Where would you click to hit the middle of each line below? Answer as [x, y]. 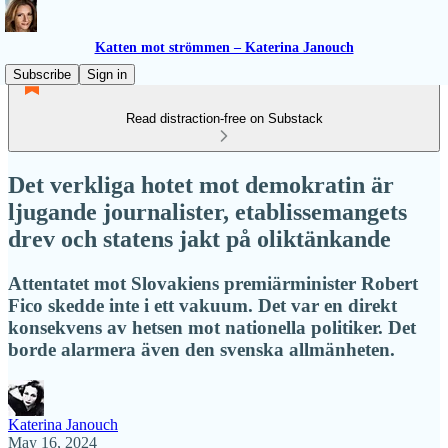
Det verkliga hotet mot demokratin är [201, 184]
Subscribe [42, 74]
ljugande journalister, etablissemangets [207, 211]
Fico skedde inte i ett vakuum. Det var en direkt [202, 305]
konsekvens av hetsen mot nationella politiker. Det [212, 327]
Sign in [107, 74]
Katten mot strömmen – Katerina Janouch [224, 47]
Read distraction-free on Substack [224, 118]
